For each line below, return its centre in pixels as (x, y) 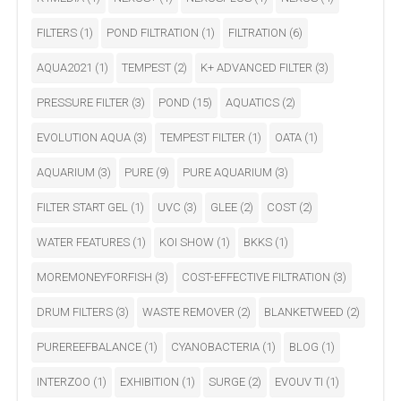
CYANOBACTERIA (217, 347)
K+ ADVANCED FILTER (258, 68)
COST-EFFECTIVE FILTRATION (257, 277)
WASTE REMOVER (190, 312)
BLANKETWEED (305, 312)
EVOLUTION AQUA (85, 138)
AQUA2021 (66, 68)
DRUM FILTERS (76, 312)
